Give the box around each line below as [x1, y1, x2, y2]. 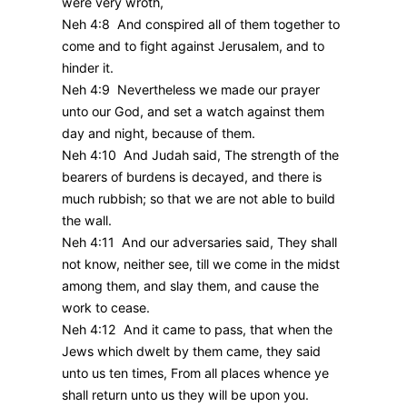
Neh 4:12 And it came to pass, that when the [62, 322, 333, 338]
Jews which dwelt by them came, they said [62, 343, 321, 360]
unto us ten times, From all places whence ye [62, 365, 329, 382]
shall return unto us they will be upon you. [62, 387, 309, 403]
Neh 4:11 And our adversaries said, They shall [62, 234, 337, 251]
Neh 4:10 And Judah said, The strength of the [62, 147, 339, 164]
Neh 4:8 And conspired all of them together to [62, 16, 340, 33]
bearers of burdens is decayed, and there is [62, 169, 322, 185]
